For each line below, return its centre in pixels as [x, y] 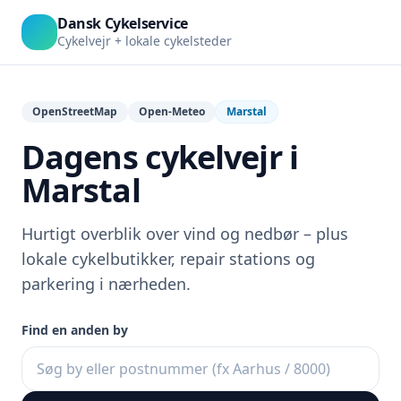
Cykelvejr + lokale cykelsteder [145, 41]
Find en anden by [75, 330]
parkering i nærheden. [106, 284]
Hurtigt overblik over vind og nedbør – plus [185, 234]
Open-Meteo [172, 111]
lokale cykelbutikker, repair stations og [168, 259]
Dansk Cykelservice [123, 23]
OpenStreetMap [75, 111]
